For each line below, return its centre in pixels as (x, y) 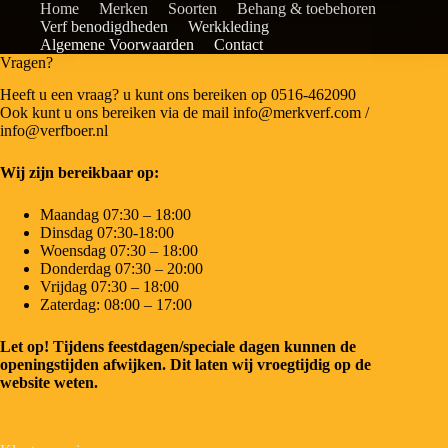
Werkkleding (228, 26)
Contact (238, 44)
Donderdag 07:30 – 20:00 (121, 269)
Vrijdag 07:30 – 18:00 (109, 287)
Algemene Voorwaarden (117, 44)
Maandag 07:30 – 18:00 (115, 215)
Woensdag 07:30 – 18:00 (119, 251)
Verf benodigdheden (104, 26)
